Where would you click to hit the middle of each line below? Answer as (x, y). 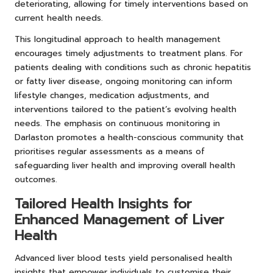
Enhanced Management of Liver (119, 219)
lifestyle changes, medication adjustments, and (112, 95)
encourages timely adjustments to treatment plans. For (129, 53)
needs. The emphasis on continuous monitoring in (117, 123)
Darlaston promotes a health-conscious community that (129, 137)
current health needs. (59, 18)
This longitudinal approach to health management (118, 39)
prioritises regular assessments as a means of (110, 151)
